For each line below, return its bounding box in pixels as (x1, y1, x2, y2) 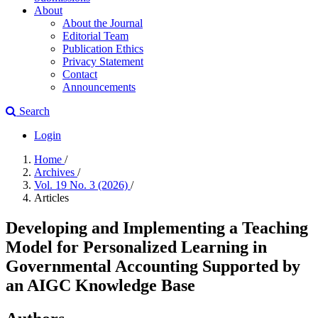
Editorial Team (62, 30, 128, 42)
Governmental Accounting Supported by (6, 256, 300, 275)
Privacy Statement (62, 55, 143, 67)
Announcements (62, 81, 136, 93)
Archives (34, 166, 77, 178)
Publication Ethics (62, 43, 143, 55)
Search (16, 105, 50, 117)
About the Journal (62, 17, 143, 29)
